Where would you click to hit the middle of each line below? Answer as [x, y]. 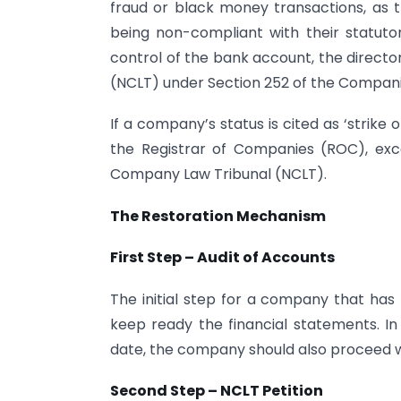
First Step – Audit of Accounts [222, 258]
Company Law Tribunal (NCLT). [218, 175]
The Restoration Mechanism [218, 216]
